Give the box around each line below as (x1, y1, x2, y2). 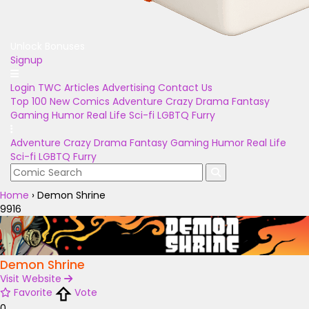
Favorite (14, 286, 52, 300)
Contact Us (158, 81, 212, 94)
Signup (10, 53, 43, 67)
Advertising (102, 81, 155, 94)
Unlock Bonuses (10, 39, 85, 53)
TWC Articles (38, 81, 99, 94)
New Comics (50, 94, 110, 108)
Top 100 (10, 94, 47, 108)
